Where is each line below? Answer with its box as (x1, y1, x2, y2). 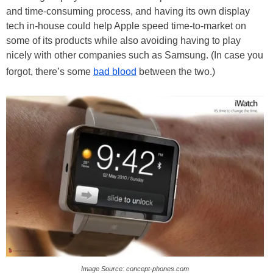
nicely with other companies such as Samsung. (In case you (6, 50, 263, 60)
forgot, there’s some (6, 66, 93, 77)
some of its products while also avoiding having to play (6, 35, 241, 46)
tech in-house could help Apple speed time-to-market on (6, 21, 246, 31)
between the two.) (136, 66, 215, 77)
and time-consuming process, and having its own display (6, 6, 250, 16)
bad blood (93, 66, 136, 77)
